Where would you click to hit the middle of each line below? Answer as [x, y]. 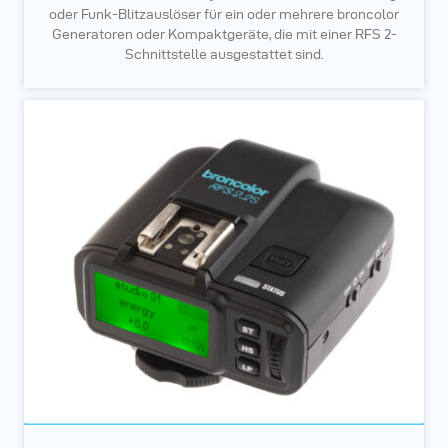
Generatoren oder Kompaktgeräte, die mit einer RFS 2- [224, 35]
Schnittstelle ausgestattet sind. [224, 55]
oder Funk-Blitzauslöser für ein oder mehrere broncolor [224, 15]
